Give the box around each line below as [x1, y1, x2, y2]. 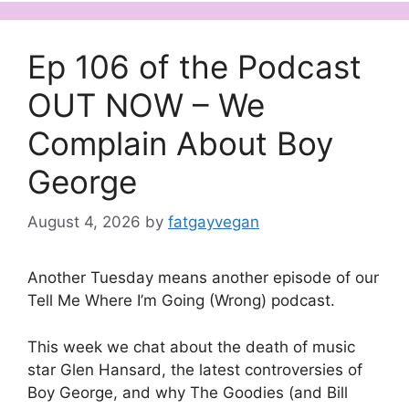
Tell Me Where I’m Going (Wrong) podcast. [27, 291, 335, 310]
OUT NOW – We [27, 85, 265, 124]
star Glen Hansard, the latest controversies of [27, 360, 362, 379]
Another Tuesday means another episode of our [27, 268, 379, 288]
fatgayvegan [168, 213, 259, 232]
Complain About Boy [27, 123, 333, 163]
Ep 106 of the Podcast [27, 47, 362, 86]
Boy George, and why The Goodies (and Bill [27, 383, 348, 402]
